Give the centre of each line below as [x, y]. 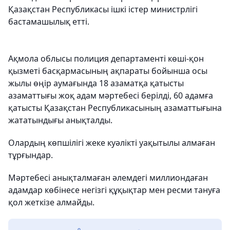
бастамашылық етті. [49, 22]
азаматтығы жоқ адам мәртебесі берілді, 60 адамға [111, 95]
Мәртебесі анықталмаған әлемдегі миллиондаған [108, 178]
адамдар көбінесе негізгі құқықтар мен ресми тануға [114, 190]
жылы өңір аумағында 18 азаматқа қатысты [96, 83]
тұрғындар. [31, 155]
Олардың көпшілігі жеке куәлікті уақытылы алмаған [112, 143]
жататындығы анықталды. [60, 120]
